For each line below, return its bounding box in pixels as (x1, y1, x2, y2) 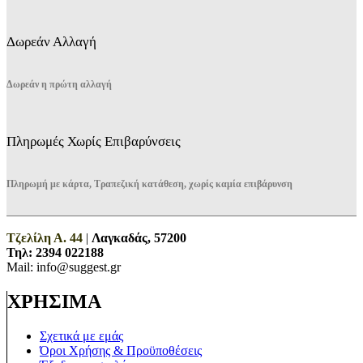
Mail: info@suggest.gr (6, 259, 121, 274)
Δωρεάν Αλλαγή (6, 33, 96, 49)
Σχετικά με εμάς (40, 328, 123, 343)
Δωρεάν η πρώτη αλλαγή (6, 78, 112, 90)
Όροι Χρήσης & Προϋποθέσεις (40, 343, 202, 357)
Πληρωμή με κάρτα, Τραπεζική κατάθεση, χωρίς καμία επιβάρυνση (6, 177, 293, 190)
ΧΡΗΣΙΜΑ (7, 290, 101, 312)
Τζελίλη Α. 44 (6, 230, 83, 245)
